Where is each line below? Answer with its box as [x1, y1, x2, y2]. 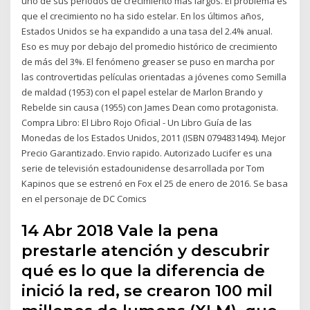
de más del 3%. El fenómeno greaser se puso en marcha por [21, 55, 275, 69]
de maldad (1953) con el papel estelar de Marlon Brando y [21, 86, 264, 99]
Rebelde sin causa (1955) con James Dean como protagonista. [21, 101, 279, 114]
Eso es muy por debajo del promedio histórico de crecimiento [21, 40, 278, 53]
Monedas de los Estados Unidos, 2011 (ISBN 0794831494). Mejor [21, 131, 286, 145]
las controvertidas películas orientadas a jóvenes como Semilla [21, 71, 287, 84]
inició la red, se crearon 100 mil [21, 280, 273, 300]
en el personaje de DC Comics [21, 192, 147, 206]
